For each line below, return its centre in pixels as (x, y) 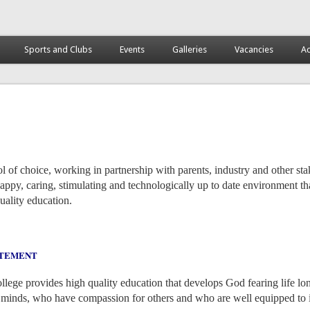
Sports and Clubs (58, 49)
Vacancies (254, 49)
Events (132, 49)
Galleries (189, 49)
